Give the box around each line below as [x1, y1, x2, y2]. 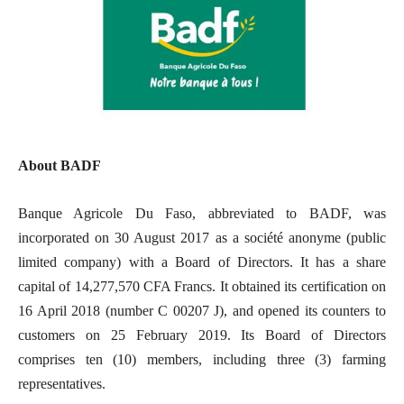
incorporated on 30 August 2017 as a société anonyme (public [18, 230, 386, 246]
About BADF [18, 158, 101, 174]
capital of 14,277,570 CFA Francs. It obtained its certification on [18, 279, 386, 295]
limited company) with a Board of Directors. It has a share [18, 254, 386, 271]
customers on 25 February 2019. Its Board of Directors [18, 327, 386, 344]
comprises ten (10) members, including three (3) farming [18, 352, 386, 368]
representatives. [18, 376, 106, 392]
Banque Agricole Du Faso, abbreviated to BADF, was [18, 206, 386, 222]
